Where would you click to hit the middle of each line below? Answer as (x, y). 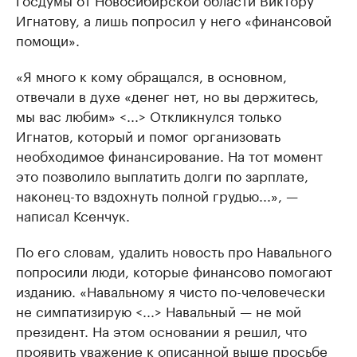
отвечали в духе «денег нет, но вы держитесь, (167, 95)
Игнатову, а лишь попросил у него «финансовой (174, 19)
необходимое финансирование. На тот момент (169, 155)
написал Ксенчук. (73, 214)
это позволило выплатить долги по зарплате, (162, 175)
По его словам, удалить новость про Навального (174, 250)
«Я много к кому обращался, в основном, (151, 75)
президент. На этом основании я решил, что (161, 330)
